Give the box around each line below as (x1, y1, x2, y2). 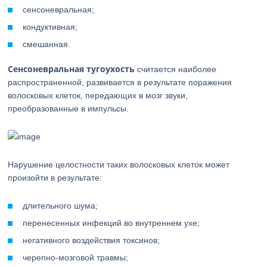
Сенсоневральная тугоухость (8, 63, 135, 74)
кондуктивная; (23, 22, 78, 32)
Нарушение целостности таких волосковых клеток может (8, 160, 230, 169)
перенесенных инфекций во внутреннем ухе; (23, 218, 200, 228)
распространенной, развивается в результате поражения (8, 77, 232, 87)
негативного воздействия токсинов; (23, 235, 160, 245)
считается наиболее (135, 64, 217, 74)
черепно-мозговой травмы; (23, 253, 129, 262)
